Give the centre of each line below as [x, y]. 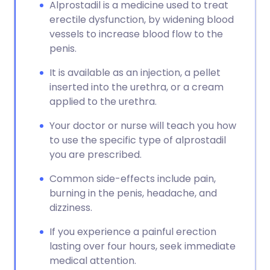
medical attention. [93, 261]
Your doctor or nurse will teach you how [143, 126]
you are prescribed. [96, 155]
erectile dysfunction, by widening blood [142, 20]
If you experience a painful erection [133, 232]
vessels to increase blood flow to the [136, 34]
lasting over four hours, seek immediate [143, 246]
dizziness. [71, 208]
